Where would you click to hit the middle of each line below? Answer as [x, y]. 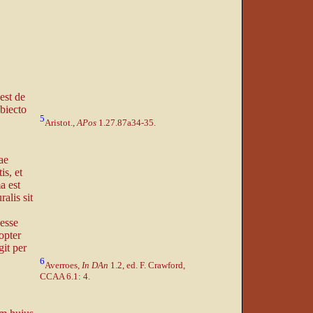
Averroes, [63, 265]
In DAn [95, 265]
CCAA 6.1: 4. [65, 277]
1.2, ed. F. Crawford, [146, 265]
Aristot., [60, 123]
